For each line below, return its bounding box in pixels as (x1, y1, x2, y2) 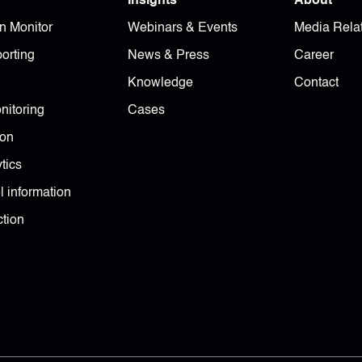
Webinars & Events (128, 22, 238, 36)
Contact (294, 77, 339, 90)
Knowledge (128, 77, 193, 90)
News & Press (128, 49, 209, 63)
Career (294, 49, 334, 63)
